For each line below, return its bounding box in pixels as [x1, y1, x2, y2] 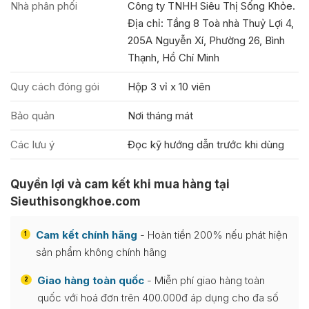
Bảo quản [10, 108, 54, 122]
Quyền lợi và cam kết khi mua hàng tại [10, 177, 230, 191]
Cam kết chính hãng [36, 228, 137, 241]
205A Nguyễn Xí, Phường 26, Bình [128, 33, 285, 47]
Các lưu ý [10, 137, 54, 151]
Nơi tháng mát [128, 108, 193, 122]
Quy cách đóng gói [10, 79, 99, 93]
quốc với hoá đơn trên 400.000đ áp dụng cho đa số [37, 290, 279, 304]
